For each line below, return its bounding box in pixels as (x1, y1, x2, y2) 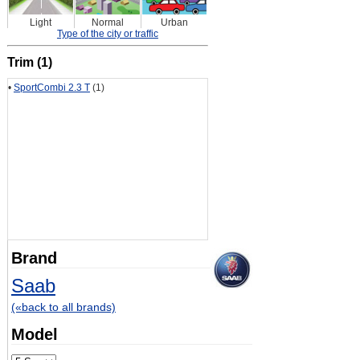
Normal (91, 17, 124, 29)
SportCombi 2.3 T (13, 82, 90, 94)
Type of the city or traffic (56, 28, 158, 40)
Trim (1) (6, 55, 52, 70)
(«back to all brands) (10, 301, 116, 314)
